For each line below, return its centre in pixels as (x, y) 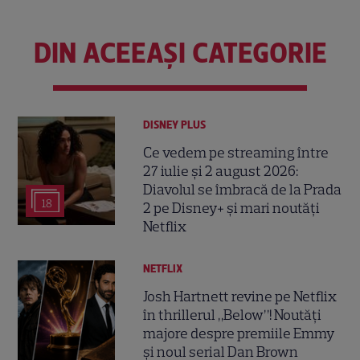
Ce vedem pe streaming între (236, 152)
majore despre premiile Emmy (239, 334)
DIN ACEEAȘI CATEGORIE (180, 53)
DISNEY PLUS (175, 125)
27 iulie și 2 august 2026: (221, 171)
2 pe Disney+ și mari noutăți (232, 208)
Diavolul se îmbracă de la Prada (243, 189)
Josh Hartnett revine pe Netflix (240, 297)
